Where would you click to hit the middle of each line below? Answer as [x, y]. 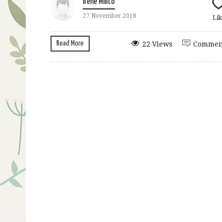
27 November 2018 [110, 16]
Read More [70, 43]
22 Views [157, 44]
